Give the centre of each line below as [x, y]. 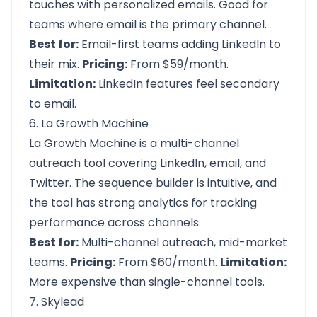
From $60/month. [168, 262]
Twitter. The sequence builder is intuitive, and [153, 183]
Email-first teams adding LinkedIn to [180, 44]
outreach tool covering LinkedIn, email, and [148, 163]
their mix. [56, 64]
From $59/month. [178, 64]
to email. [53, 104]
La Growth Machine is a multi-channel [134, 143]
